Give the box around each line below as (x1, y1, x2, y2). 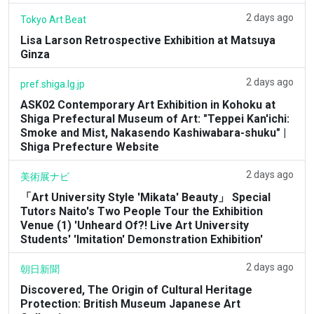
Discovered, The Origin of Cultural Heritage (20, 282, 252, 296)
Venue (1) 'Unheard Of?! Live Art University (20, 218, 249, 232)
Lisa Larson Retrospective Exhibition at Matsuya (20, 33, 275, 47)
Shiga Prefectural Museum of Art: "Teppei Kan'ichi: (20, 111, 289, 125)
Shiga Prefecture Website (20, 139, 159, 153)
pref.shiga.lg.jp (20, 78, 85, 90)
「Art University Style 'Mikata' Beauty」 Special (20, 190, 271, 204)
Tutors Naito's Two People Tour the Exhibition (20, 204, 263, 218)
